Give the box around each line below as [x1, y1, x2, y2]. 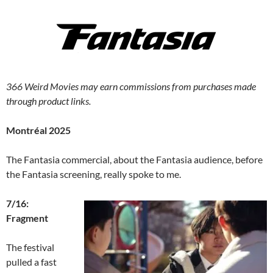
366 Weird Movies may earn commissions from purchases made [6, 80, 256, 93]
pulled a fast [6, 256, 57, 268]
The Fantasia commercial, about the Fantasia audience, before [6, 154, 263, 166]
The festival [6, 241, 54, 253]
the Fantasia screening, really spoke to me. [6, 168, 181, 180]
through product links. [6, 95, 91, 107]
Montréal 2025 [6, 124, 71, 136]
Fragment [6, 212, 48, 224]
